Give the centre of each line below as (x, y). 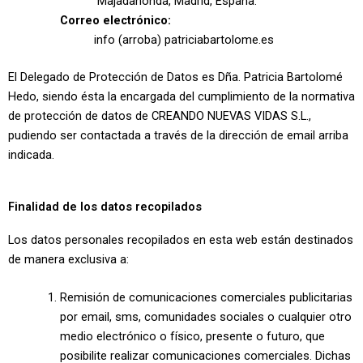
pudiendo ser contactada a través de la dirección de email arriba (178, 135)
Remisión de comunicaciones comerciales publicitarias (206, 298)
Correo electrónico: (115, 20)
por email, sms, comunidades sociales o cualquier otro (205, 317)
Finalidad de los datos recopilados (105, 206)
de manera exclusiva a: (68, 259)
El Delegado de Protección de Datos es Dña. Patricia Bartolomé (175, 77)
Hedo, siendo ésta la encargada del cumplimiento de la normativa (181, 96)
